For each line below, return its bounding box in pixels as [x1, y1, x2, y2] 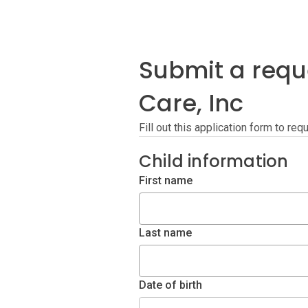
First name [139, 174, 192, 187]
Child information [139, 150, 289, 173]
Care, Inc [139, 87, 243, 120]
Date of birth [139, 278, 202, 291]
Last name [139, 226, 192, 239]
